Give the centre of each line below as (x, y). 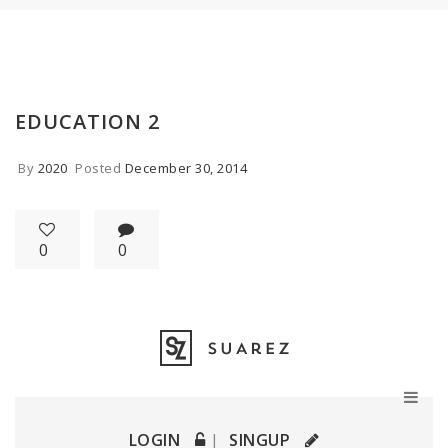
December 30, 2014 (185, 168)
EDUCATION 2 (87, 121)
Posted (100, 168)
